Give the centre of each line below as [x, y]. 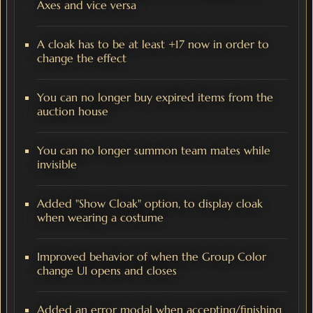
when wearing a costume [100, 218]
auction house [73, 111]
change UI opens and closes [107, 271]
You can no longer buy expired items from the [155, 97]
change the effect [82, 58]
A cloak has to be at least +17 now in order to [153, 44]
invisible [57, 165]
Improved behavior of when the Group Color [152, 257]
